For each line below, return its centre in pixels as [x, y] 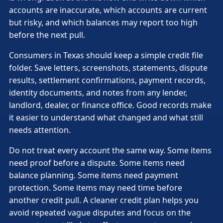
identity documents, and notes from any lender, [98, 92]
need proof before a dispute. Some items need [97, 163]
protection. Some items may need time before [96, 187]
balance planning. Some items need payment [94, 175]
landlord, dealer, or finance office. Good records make [110, 105]
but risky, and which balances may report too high [103, 22]
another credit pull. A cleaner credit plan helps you [104, 200]
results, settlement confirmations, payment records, [107, 80]
